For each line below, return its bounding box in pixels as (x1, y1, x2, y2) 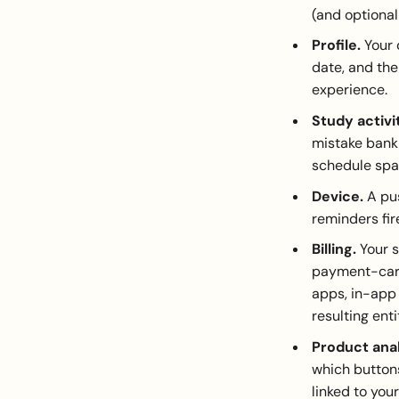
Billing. (311, 240, 356, 259)
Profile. (311, 36, 361, 55)
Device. (311, 186, 363, 206)
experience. (311, 80, 387, 100)
